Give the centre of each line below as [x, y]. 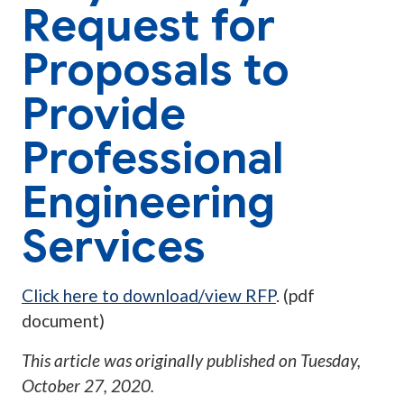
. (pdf [295, 296]
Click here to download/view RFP [149, 296]
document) [63, 321]
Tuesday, [331, 361]
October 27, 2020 [86, 386]
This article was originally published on [161, 361]
